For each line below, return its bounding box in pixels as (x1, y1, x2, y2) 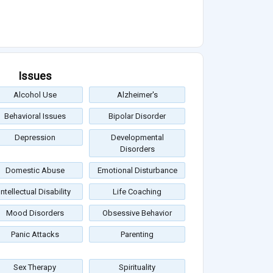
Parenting (121, 230, 154, 239)
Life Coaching (113, 187, 161, 197)
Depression (14, 133, 55, 143)
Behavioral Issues (4, 112, 66, 121)
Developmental (110, 133, 164, 143)
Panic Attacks (10, 230, 59, 239)
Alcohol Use (13, 90, 57, 100)
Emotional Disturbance (97, 166, 177, 175)
